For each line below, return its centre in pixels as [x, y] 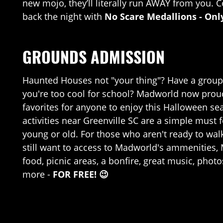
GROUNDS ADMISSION [94, 56]
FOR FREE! [75, 174]
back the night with [63, 16]
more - [38, 174]
